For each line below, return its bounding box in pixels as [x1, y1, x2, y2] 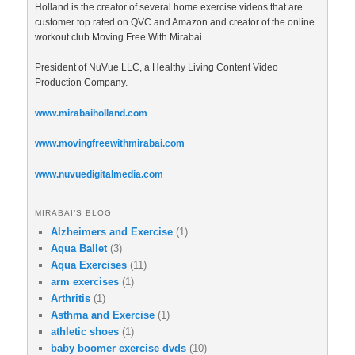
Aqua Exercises [51, 259, 127, 272]
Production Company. [35, 77, 128, 89]
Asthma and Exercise [51, 309, 155, 322]
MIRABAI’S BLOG [35, 208, 112, 218]
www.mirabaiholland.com [35, 107, 147, 119]
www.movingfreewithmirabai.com [35, 138, 185, 150]
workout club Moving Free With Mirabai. [35, 31, 204, 43]
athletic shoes [51, 326, 119, 338]
